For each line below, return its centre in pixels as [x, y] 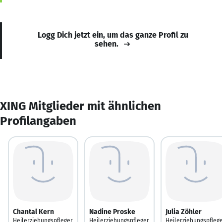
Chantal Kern [33, 212]
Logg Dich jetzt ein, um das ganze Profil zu [113, 35]
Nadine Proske [112, 212]
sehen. [107, 44]
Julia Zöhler [184, 212]
